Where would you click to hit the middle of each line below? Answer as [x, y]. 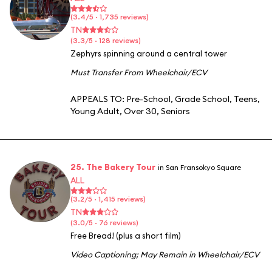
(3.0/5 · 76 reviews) [104, 222]
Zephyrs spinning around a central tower [149, 53]
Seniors [175, 111]
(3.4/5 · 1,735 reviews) [110, 16]
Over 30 [140, 111]
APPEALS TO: [98, 99]
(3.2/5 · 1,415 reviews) [108, 199]
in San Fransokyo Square [199, 167]
